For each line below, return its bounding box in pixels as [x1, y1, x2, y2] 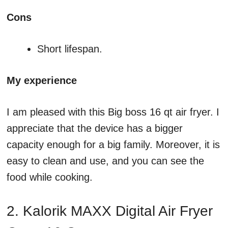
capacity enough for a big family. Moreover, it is [7, 139, 220, 151]
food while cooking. [7, 172, 93, 183]
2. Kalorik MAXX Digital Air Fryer [7, 203, 213, 219]
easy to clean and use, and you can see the [7, 155, 204, 167]
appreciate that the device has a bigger [7, 123, 183, 134]
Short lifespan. [37, 43, 102, 55]
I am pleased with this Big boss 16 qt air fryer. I [7, 106, 219, 118]
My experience [7, 75, 77, 87]
